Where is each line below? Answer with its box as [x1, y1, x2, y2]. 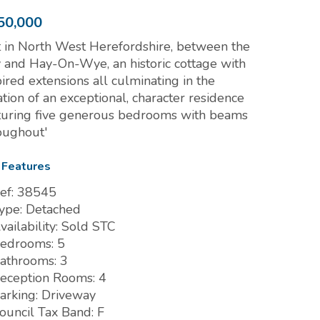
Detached [22, 201, 81, 219]
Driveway [38, 286, 96, 304]
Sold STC [58, 218, 116, 236]
